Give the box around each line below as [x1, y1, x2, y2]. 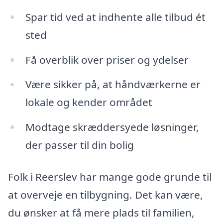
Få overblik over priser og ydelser [25, 52, 189, 67]
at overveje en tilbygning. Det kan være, [8, 188, 203, 202]
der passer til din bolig [25, 138, 134, 152]
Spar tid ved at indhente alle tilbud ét [25, 9, 206, 24]
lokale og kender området [25, 95, 152, 110]
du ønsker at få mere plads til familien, [8, 206, 195, 220]
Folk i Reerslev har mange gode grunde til [8, 170, 212, 184]
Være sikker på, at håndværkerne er [25, 77, 201, 92]
